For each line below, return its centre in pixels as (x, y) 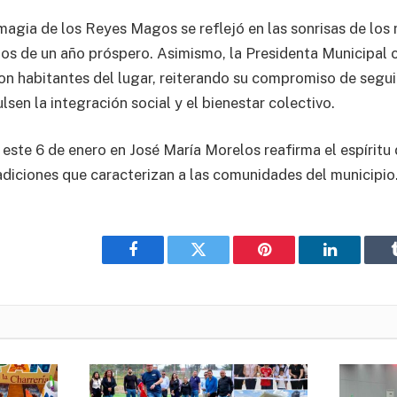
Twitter (220, 263)
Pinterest (291, 263)
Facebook (163, 263)
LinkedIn (358, 263)
